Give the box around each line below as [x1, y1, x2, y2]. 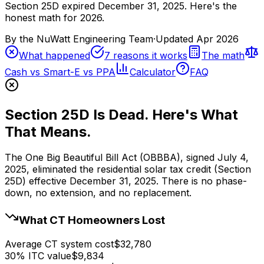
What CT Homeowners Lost [19, 213, 165, 227]
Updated [156, 32, 196, 45]
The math [202, 49, 245, 61]
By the [5, 32, 37, 45]
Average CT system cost [5, 237, 114, 250]
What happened [19, 49, 90, 61]
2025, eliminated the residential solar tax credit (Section [5, 163, 251, 176]
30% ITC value [5, 249, 71, 262]
